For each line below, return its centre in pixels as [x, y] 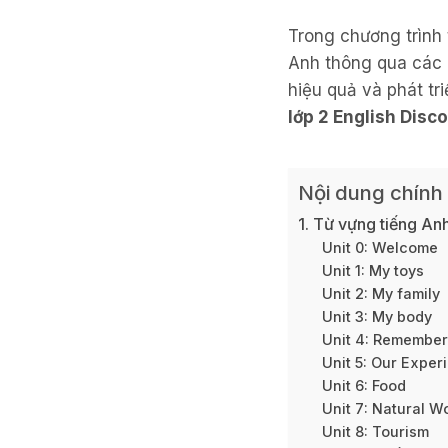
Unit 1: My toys [373, 271]
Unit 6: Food [364, 386]
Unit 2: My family [381, 294]
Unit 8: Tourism [376, 432]
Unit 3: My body [377, 317]
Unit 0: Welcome [380, 248]
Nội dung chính [370, 193]
